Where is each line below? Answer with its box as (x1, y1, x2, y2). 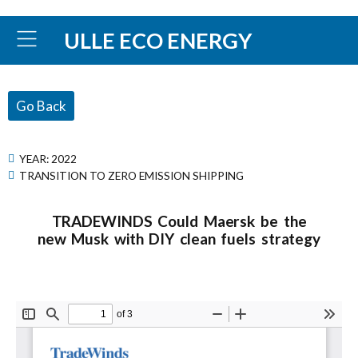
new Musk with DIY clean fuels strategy (37, 229, 321, 248)
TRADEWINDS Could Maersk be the (51, 212, 307, 230)
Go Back (16, 97, 66, 114)
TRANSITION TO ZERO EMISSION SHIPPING (19, 168, 244, 182)
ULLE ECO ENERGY (64, 26, 253, 54)
